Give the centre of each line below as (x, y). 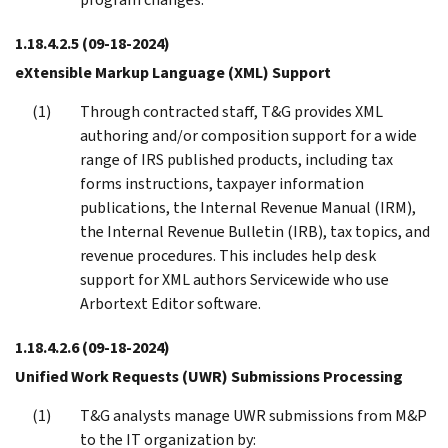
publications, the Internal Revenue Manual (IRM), (248, 207)
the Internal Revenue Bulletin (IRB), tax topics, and (255, 231)
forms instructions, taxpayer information (222, 183)
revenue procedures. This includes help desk (228, 255)
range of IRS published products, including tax (236, 159)
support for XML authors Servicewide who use (234, 279)
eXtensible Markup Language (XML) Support (173, 72)
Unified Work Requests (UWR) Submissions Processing (209, 376)
